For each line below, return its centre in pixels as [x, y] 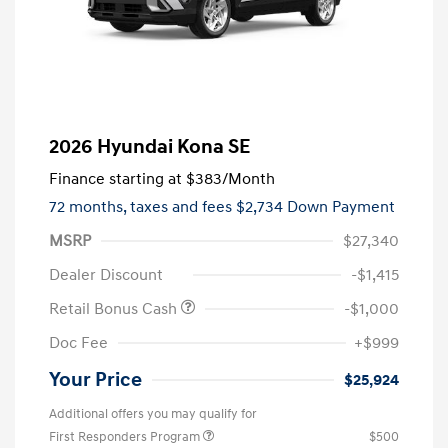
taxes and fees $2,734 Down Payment [262, 207]
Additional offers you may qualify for [153, 414]
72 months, [89, 207]
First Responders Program [126, 437]
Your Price [95, 380]
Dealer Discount [106, 275]
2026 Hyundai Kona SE [149, 147]
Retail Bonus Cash [115, 309]
